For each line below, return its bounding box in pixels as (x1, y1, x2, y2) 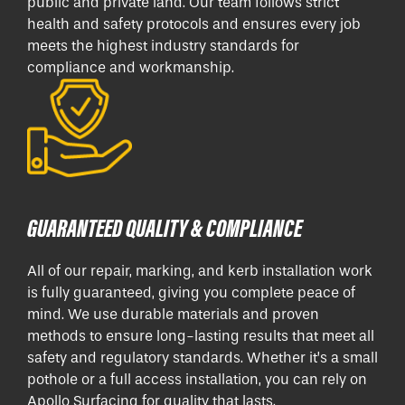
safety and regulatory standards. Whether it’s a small (27, 349, 378, 367)
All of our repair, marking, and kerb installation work (27, 262, 372, 280)
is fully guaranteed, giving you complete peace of (27, 284, 355, 302)
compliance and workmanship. (27, 58, 234, 76)
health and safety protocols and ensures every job (27, 14, 361, 33)
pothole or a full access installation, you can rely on (27, 371, 367, 389)
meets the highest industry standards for (27, 36, 299, 54)
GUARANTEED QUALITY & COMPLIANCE (27, 212, 302, 244)
